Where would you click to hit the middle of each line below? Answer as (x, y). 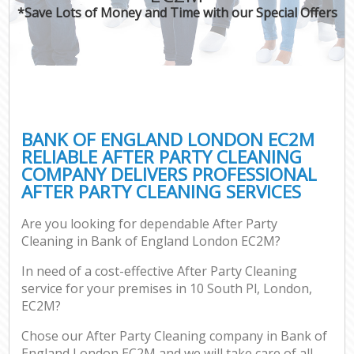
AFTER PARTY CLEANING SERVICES (162, 191)
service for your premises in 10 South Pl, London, (167, 289)
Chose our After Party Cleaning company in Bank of (175, 336)
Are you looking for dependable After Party (150, 224)
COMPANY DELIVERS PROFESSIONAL (169, 174)
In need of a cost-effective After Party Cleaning (160, 271)
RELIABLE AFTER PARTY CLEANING (162, 156)
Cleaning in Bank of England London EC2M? (151, 241)
